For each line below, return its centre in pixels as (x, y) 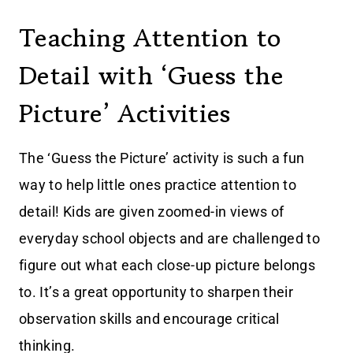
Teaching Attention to (150, 38)
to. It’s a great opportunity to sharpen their (156, 292)
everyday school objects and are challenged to (170, 239)
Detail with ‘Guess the (151, 76)
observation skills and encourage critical (149, 319)
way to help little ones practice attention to (158, 185)
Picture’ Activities (125, 114)
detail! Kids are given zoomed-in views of (152, 212)
